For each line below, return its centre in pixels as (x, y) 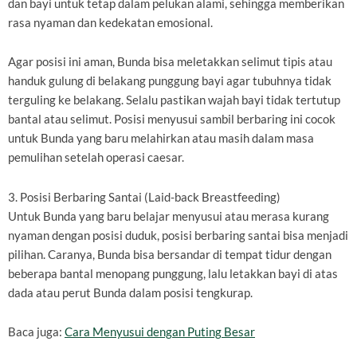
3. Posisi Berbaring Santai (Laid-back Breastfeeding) (144, 197)
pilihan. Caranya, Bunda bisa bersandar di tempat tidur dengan (170, 254)
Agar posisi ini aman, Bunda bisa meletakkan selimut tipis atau (170, 62)
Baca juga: (36, 332)
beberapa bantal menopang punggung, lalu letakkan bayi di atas (173, 273)
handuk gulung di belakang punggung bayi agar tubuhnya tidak (170, 81)
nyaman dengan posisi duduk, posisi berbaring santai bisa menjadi (178, 235)
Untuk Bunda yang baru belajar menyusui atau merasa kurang (169, 216)
